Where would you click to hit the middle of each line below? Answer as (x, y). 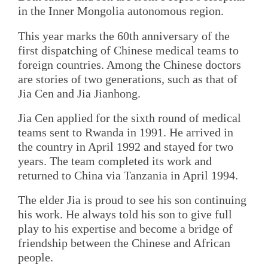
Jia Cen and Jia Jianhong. (79, 93)
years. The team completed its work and (115, 161)
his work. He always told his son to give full (125, 214)
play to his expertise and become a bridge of (125, 229)
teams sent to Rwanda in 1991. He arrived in (126, 132)
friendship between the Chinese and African (124, 243)
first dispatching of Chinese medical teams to (128, 50)
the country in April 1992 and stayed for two (126, 147)
